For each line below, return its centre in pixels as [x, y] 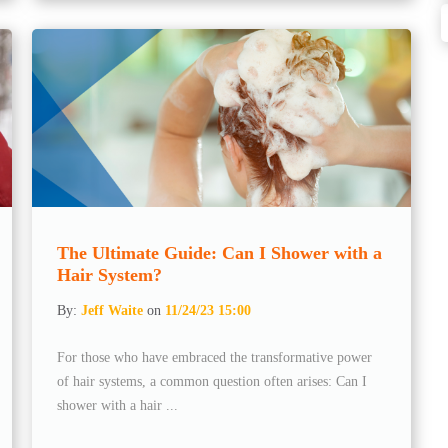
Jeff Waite [112, 310]
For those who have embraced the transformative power [215, 357]
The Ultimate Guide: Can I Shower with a [220, 252]
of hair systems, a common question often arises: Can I [212, 381]
